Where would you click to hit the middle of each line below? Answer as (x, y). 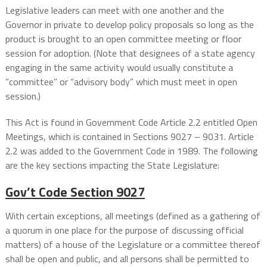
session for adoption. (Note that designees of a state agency (130, 53)
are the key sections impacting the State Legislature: (112, 165)
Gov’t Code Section (60, 192)
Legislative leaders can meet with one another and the (114, 10)
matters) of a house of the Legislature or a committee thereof (133, 245)
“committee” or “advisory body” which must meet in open (121, 82)
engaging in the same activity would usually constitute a (119, 68)
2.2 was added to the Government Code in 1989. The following (131, 151)
